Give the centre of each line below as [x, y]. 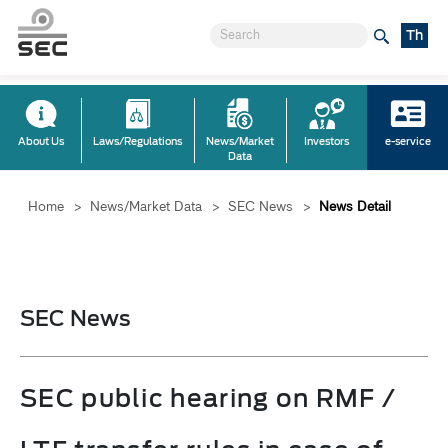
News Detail [355, 205]
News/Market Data [146, 205]
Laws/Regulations [137, 141]
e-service [407, 141]
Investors [326, 141]
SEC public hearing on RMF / [208, 398]
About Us [40, 141]
